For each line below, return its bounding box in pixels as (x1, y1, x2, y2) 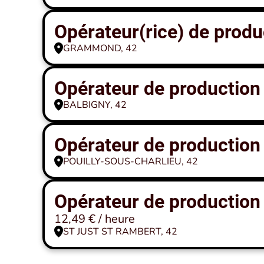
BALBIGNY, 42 (63, 98, 127, 111)
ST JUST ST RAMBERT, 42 (63, 225, 177, 238)
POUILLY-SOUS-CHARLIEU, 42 (63, 155, 198, 168)
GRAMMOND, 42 (63, 42, 137, 55)
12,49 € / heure (54, 211, 135, 227)
